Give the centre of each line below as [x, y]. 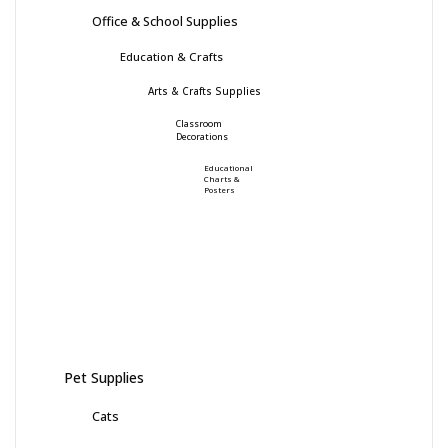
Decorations [202, 136]
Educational [228, 167]
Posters [219, 189]
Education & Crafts [171, 56]
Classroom [199, 123]
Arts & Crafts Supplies [204, 90]
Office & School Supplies [165, 20]
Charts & [222, 178]
